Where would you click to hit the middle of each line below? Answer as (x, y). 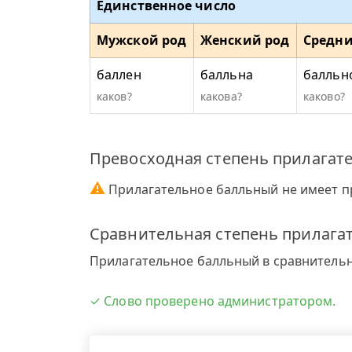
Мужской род (142, 40)
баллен (119, 75)
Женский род (245, 40)
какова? (221, 96)
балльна (227, 75)
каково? (324, 96)
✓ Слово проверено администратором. (213, 301)
